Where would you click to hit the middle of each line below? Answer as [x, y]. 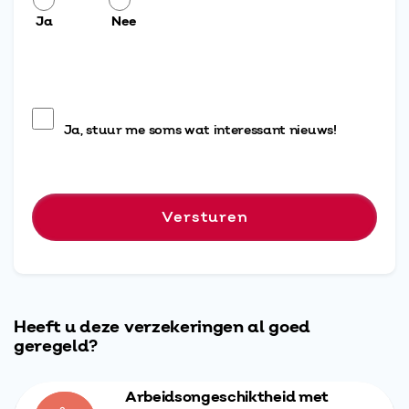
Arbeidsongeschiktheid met [226, 397]
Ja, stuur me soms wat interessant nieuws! [200, 131]
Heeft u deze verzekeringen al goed [163, 327]
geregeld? [56, 346]
